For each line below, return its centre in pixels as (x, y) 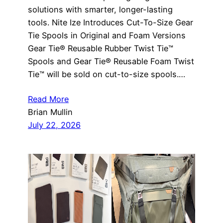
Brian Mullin (50, 112)
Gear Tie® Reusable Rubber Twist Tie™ (101, 49)
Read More (48, 99)
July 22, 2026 (54, 125)
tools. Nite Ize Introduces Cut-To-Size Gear (111, 23)
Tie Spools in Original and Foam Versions (107, 36)
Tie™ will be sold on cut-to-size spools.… (107, 74)
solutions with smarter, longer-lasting (100, 10)
